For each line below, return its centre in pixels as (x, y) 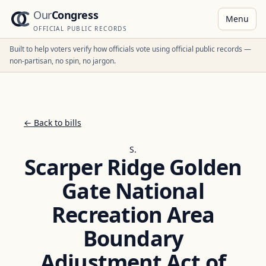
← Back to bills (53, 123)
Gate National (133, 191)
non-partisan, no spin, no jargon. (63, 61)
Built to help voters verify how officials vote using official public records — (130, 49)
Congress (75, 15)
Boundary (133, 238)
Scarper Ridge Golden (133, 167)
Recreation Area (133, 215)
